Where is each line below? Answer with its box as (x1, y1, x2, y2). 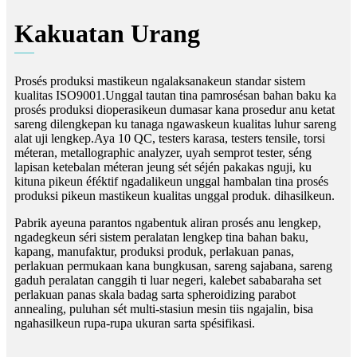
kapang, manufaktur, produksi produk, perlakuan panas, (14, 244, 294, 258)
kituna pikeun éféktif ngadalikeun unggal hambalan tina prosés (14, 174, 328, 188)
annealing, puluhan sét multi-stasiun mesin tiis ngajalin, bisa (14, 301, 313, 316)
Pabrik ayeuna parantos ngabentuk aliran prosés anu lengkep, (14, 215, 321, 229)
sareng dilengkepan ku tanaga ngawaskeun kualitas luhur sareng (14, 116, 336, 131)
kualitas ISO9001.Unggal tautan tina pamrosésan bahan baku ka (14, 88, 336, 102)
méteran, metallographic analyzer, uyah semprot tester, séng (14, 145, 312, 159)
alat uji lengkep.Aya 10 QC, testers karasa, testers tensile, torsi (14, 131, 325, 145)
